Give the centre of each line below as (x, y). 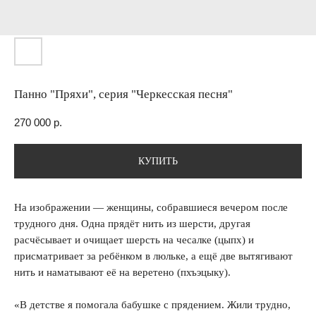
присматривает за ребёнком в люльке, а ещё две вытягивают (153, 256)
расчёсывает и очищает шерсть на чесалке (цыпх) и (134, 240)
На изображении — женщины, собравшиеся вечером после (151, 208)
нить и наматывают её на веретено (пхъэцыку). (122, 273)
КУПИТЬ (158, 162)
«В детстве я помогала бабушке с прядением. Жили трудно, (152, 305)
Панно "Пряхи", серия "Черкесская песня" (123, 94)
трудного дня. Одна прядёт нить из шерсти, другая (132, 224)
